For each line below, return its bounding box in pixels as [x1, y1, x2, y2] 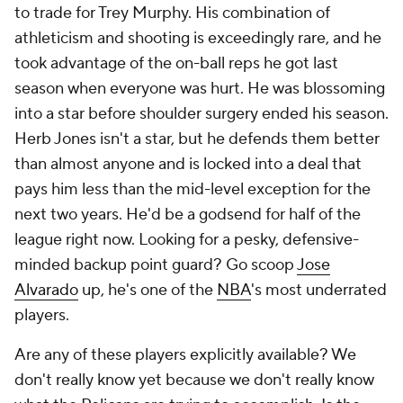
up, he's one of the [78, 280, 217, 300]
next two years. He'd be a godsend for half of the [14, 204, 361, 225]
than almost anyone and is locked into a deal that [14, 154, 362, 175]
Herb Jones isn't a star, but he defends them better [14, 129, 380, 149]
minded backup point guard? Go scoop [14, 255, 297, 275]
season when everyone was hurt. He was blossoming [14, 78, 385, 99]
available [257, 345, 319, 365]
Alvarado [14, 280, 78, 300]
